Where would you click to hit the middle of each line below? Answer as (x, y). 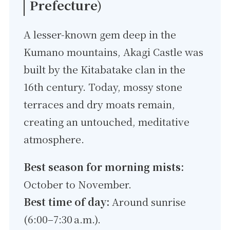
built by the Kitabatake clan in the (105, 70)
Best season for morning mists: (104, 167)
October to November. (78, 184)
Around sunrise (148, 202)
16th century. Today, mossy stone (103, 87)
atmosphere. (54, 139)
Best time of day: (67, 202)
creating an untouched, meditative (107, 122)
